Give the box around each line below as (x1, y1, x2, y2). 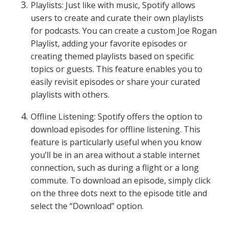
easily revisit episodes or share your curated (31, 76, 200, 87)
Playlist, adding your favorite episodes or (31, 38, 187, 49)
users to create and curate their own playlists (31, 12, 203, 24)
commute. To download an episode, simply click (31, 175, 211, 186)
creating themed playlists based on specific (31, 51, 194, 62)
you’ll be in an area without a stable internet (31, 149, 200, 161)
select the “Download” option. (31, 200, 144, 212)
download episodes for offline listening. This (31, 124, 200, 135)
